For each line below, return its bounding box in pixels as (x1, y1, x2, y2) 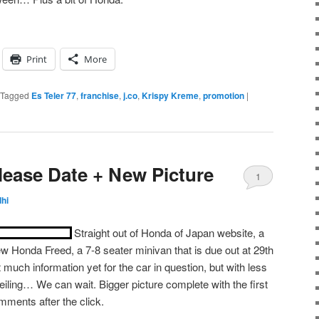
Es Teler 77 (31, 88, 76, 102)
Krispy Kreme (142, 88, 199, 102)
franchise (80, 88, 119, 102)
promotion (203, 88, 244, 102)
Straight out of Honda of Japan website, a (74, 224, 264, 240)
